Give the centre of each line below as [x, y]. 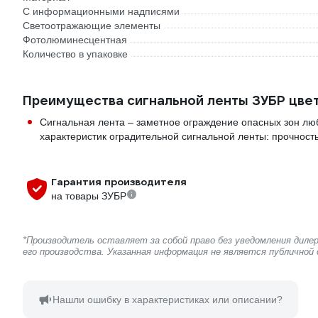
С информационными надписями [101, 11]
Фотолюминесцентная [75, 40]
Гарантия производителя [119, 182]
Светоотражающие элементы [92, 26]
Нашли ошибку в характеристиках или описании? [168, 300]
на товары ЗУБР [89, 196]
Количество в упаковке [75, 54]
